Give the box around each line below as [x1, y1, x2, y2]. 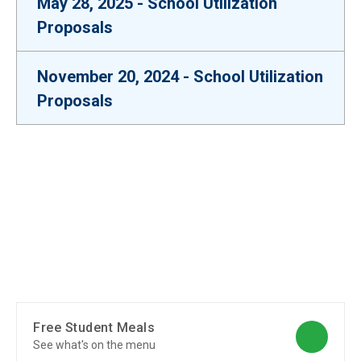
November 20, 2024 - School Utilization [37, 67, 323, 86]
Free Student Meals [33, 320, 155, 335]
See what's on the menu [33, 338, 156, 351]
